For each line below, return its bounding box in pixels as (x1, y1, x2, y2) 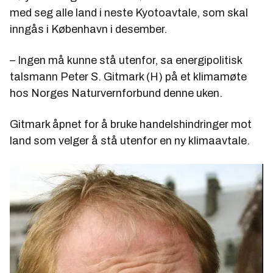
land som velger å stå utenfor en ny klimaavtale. (10, 135, 250, 147)
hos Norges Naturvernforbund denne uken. (10, 87, 222, 100)
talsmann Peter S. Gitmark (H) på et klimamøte (10, 71, 247, 83)
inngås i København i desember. (10, 23, 167, 36)
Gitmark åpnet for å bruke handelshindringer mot (10, 118, 252, 131)
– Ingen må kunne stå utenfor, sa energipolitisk (10, 54, 242, 67)
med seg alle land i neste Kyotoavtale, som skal (10, 7, 248, 19)
